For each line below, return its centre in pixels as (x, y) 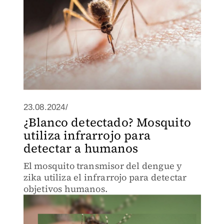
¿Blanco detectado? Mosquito (107, 122)
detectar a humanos (81, 148)
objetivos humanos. (65, 189)
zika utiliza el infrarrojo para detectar (105, 177)
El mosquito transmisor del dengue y (103, 166)
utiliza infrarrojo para (87, 135)
